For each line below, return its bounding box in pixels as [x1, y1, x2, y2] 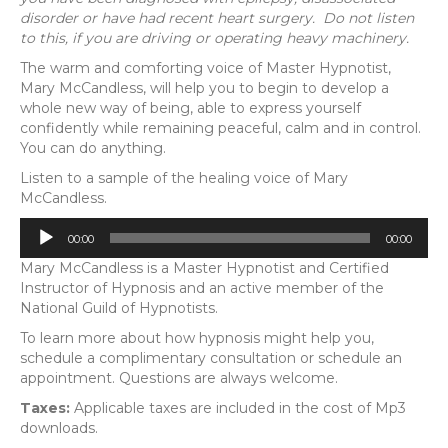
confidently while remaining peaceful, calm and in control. [20, 118, 421, 137]
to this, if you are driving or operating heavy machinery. [20, 28, 409, 47]
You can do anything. [20, 138, 166, 157]
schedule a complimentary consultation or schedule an [20, 348, 402, 367]
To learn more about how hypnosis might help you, [20, 328, 374, 347]
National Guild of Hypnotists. [20, 298, 218, 317]
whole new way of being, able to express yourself [20, 98, 361, 117]
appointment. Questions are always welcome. [20, 368, 338, 387]
